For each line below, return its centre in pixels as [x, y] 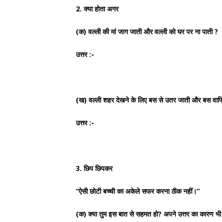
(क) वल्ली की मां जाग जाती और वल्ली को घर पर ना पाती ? [147, 31]
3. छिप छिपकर [94, 168]
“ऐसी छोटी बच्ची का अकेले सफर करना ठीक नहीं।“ [138, 191]
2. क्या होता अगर [97, 9]
